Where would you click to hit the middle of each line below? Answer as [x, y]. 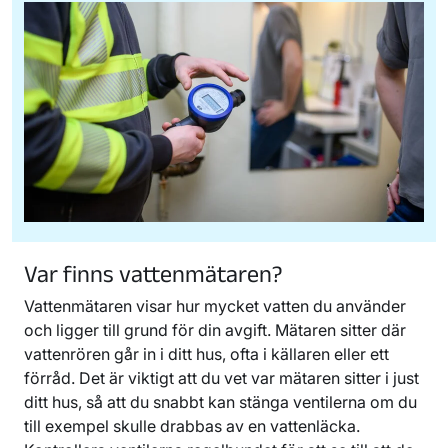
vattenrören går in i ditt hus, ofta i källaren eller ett [206, 353]
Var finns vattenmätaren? [153, 273]
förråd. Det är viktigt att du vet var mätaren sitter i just [221, 377]
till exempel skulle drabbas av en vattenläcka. [192, 425]
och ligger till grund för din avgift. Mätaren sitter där [215, 329]
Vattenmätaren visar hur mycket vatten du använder [215, 305]
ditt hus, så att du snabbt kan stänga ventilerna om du [220, 401]
